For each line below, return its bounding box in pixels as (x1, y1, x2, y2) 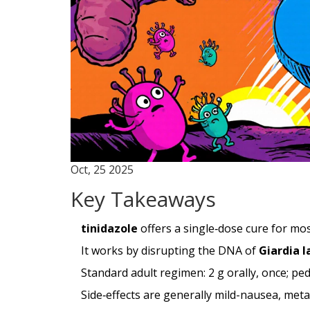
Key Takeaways (71, 184, 216, 213)
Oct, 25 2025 (71, 161, 134, 177)
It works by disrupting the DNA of (81, 242, 259, 258)
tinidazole (81, 220, 138, 236)
